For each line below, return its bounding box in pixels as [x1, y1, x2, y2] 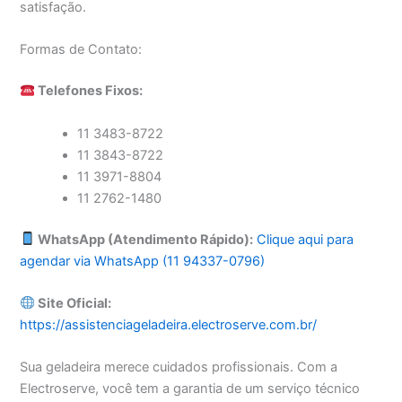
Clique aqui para [257, 231, 354, 248]
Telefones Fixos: [35, 83, 144, 100]
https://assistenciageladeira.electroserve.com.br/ [20, 316, 318, 333]
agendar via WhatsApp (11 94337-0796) [20, 252, 266, 269]
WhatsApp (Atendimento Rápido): [35, 231, 254, 248]
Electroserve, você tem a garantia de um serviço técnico [20, 380, 361, 398]
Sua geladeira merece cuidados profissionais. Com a [20, 359, 338, 376]
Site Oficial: [35, 294, 112, 311]
